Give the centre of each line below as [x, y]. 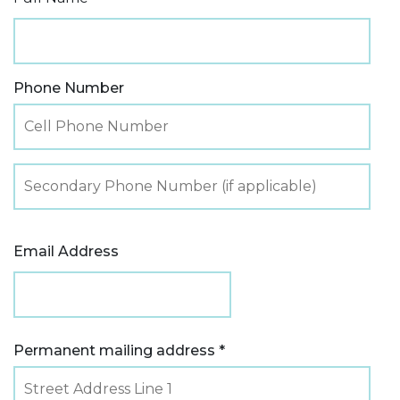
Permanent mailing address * [119, 350]
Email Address [66, 251]
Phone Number [69, 87]
